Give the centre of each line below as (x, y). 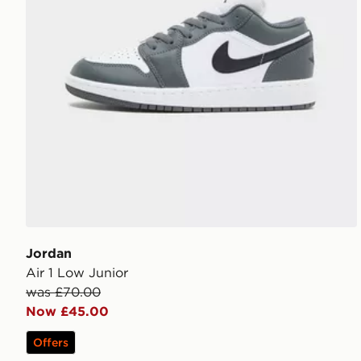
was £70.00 (63, 291)
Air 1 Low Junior (77, 272)
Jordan (49, 253)
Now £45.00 (67, 311)
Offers (51, 342)
